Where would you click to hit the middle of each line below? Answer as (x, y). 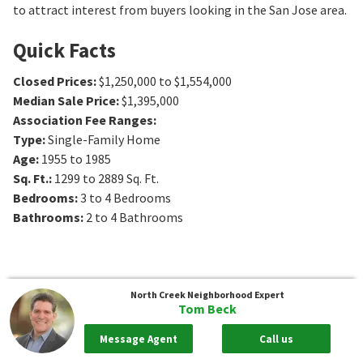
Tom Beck (207, 309)
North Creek (158, 295)
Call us (277, 339)
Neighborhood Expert (236, 295)
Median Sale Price (64, 100)
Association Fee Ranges (83, 120)
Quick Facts (64, 50)
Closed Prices (53, 81)
